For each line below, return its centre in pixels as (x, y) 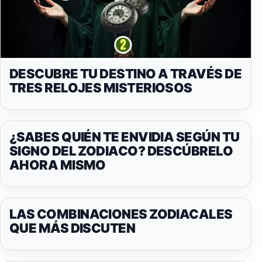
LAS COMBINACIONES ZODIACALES (121, 214)
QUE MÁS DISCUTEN (73, 228)
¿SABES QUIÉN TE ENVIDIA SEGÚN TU (125, 137)
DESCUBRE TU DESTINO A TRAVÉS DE (125, 73)
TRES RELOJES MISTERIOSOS (101, 87)
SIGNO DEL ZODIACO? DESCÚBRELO (121, 151)
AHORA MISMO (58, 165)
